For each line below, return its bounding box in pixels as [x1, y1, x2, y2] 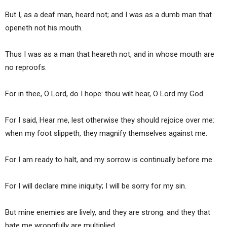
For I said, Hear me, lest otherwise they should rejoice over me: [5, 116, 214, 125]
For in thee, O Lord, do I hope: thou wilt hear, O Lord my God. [5, 89, 205, 99]
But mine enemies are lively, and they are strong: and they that [5, 208, 210, 217]
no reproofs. [5, 63, 47, 72]
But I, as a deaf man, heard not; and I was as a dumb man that [5, 10, 212, 20]
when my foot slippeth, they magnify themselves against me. [5, 129, 207, 138]
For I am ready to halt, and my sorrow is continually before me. [5, 155, 214, 165]
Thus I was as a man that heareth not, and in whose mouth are [5, 50, 214, 59]
